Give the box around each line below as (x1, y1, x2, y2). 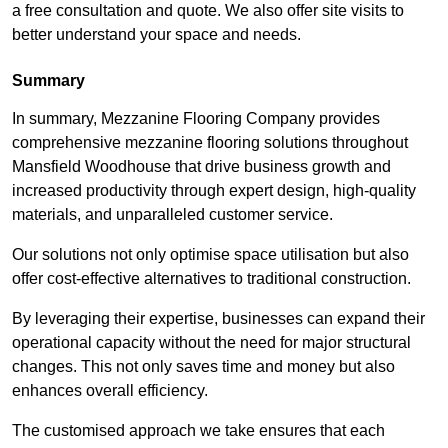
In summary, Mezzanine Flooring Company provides (12, 110, 380, 128)
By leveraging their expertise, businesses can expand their (12, 310, 425, 328)
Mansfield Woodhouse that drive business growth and (12, 158, 391, 176)
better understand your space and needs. (12, 26, 301, 44)
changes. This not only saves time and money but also (12, 358, 395, 376)
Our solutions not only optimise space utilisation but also (12, 246, 409, 264)
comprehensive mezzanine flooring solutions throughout (12, 134, 408, 152)
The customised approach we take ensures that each (12, 422, 385, 440)
